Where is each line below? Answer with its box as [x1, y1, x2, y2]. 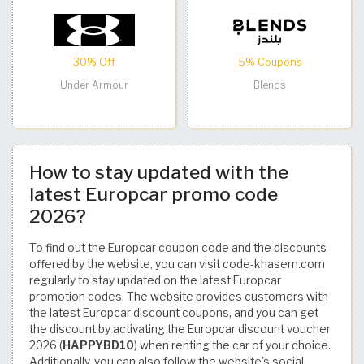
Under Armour [60, 78, 128, 91]
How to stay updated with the [29, 160, 288, 184]
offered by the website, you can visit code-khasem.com [29, 257, 325, 271]
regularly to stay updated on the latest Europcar [29, 273, 281, 287]
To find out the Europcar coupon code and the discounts [29, 240, 327, 254]
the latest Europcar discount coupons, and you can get [29, 305, 318, 319]
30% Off [73, 55, 115, 68]
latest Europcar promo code [29, 182, 278, 206]
